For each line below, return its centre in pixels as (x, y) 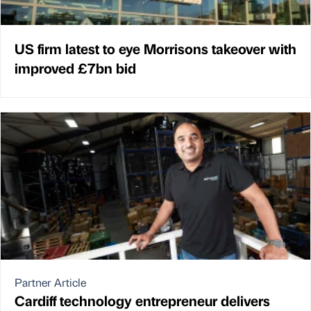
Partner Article (50, 282)
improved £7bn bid (75, 67)
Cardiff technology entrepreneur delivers (142, 300)
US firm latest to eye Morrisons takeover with (155, 48)
